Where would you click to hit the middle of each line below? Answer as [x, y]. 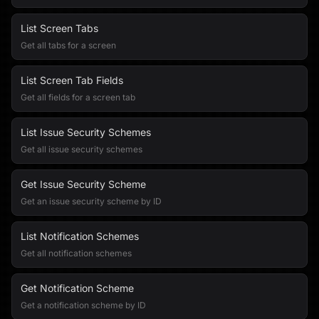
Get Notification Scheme [77, 288]
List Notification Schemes [80, 236]
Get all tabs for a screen [68, 45]
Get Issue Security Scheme [83, 184]
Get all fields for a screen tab [78, 97]
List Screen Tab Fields [72, 80]
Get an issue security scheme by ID [91, 201]
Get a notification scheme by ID [83, 305]
